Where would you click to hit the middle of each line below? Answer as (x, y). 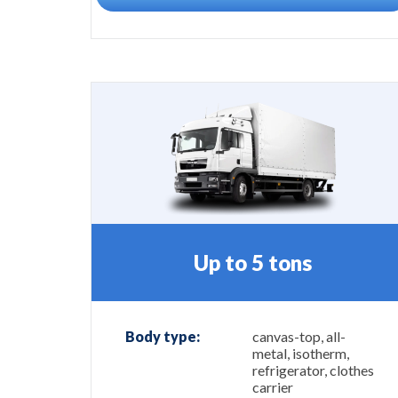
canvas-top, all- (299, 337)
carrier (273, 387)
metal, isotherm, (301, 354)
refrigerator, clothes (313, 370)
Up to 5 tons (252, 262)
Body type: (163, 337)
